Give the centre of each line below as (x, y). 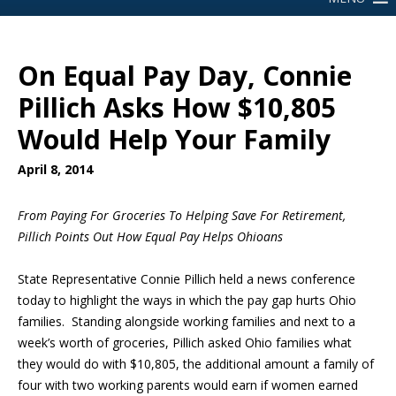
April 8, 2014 (55, 169)
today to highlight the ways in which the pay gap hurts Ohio (187, 300)
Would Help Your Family (174, 139)
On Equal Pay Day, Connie (185, 76)
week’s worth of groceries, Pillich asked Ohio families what (185, 343)
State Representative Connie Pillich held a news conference (187, 279)
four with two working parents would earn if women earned (188, 385)
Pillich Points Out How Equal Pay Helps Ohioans (150, 236)
